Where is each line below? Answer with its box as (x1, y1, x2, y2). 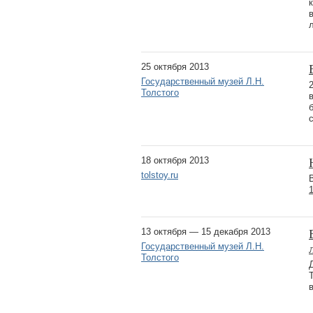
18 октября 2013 (141, 154, 209, 166)
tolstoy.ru (141, 169, 178, 180)
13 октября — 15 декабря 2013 (141, 226, 270, 237)
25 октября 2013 (141, 61, 209, 72)
